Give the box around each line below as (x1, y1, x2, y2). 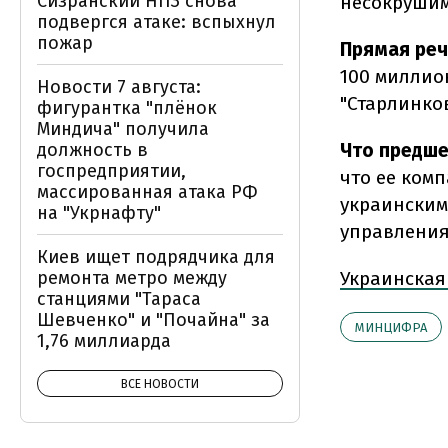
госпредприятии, (37, 160, 186, 182)
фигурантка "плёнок (37, 97, 217, 119)
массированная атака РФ (37, 181, 258, 203)
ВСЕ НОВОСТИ (121, 377, 199, 391)
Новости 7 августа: (37, 76, 201, 98)
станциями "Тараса (37, 288, 201, 310)
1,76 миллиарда (37, 330, 171, 352)
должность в (37, 139, 148, 161)
